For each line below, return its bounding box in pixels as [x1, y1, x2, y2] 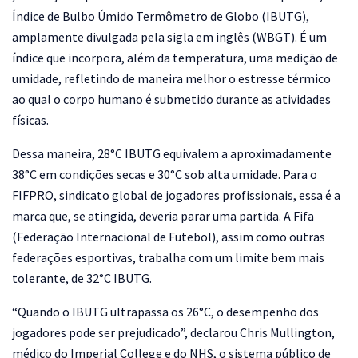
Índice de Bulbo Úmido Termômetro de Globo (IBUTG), [12, 7, 309, 24]
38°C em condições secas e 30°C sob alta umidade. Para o [12, 165, 317, 182]
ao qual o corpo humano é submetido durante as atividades [12, 90, 331, 107]
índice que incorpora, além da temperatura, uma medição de [12, 49, 338, 66]
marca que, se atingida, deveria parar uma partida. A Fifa [12, 207, 314, 224]
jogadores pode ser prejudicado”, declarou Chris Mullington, [12, 324, 335, 340]
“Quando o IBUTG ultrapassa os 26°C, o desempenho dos [12, 303, 319, 320]
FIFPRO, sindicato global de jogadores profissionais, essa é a [12, 186, 340, 203]
